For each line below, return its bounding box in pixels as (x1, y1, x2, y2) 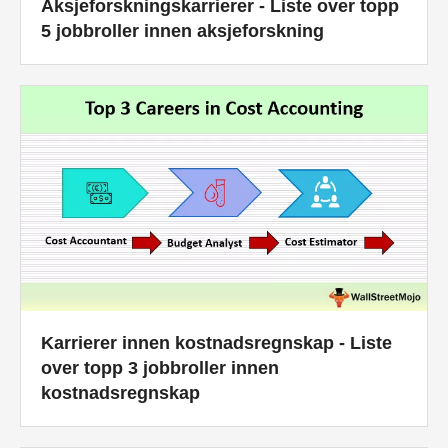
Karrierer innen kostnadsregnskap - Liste (41, 333, 392, 354)
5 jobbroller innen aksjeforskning (41, 21, 324, 42)
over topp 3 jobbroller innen (41, 358, 279, 379)
